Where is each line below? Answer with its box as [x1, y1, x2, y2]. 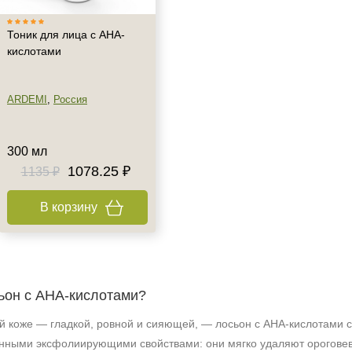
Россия [53, 93, 87, 105]
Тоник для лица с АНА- [7, 28, 125, 41]
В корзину [39, 200, 97, 214]
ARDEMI [7, 93, 47, 105]
